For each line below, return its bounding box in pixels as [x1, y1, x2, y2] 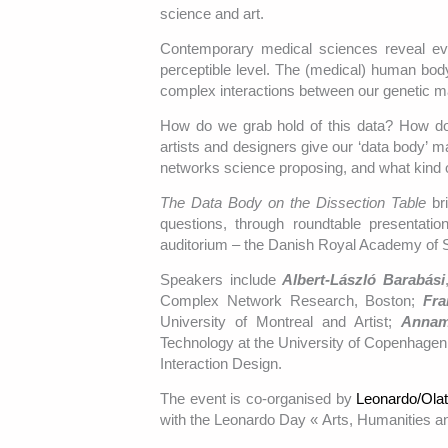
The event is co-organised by [160, 390, 357, 408]
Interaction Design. [160, 355, 282, 373]
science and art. [160, 5, 264, 23]
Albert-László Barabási [282, 271, 445, 289]
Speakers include [160, 271, 283, 289]
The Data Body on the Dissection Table [160, 194, 426, 212]
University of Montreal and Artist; [160, 313, 402, 331]
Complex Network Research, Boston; [160, 292, 424, 310]
